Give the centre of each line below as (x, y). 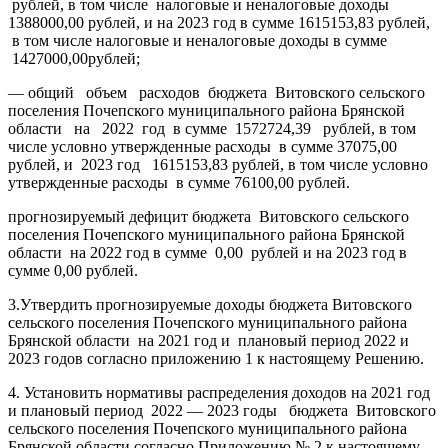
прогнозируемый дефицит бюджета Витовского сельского (208, 216)
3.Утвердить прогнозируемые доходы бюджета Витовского (210, 304)
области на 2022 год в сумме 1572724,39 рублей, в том (212, 128)
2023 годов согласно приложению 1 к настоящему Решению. (216, 358)
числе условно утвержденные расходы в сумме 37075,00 (202, 146)
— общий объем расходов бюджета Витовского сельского (216, 92)
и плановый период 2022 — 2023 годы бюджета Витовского (222, 410)
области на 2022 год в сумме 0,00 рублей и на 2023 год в (207, 252)
